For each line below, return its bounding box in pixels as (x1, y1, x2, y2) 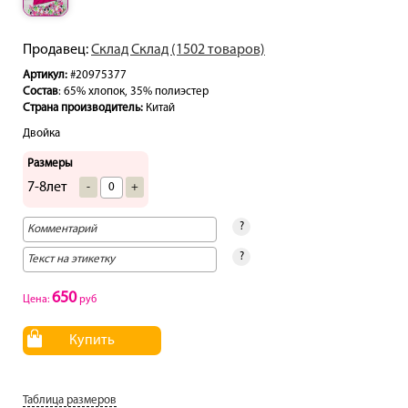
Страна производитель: (23, 102, 143, 115)
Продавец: (23, 43, 91, 58)
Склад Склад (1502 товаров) (91, 43, 265, 58)
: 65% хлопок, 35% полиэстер (58, 86, 209, 98)
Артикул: (23, 69, 67, 82)
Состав (23, 86, 58, 98)
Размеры (27, 158, 73, 170)
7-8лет (27, 180, 67, 196)
